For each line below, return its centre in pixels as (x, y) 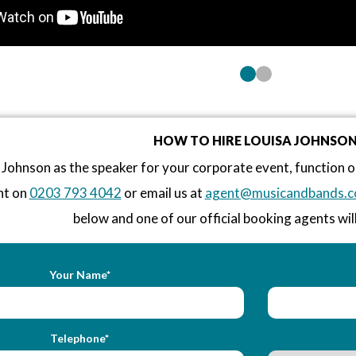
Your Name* (79, 274)
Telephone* (80, 338)
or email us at (163, 192)
